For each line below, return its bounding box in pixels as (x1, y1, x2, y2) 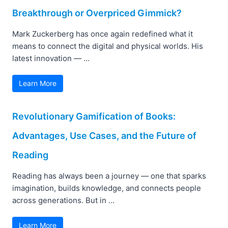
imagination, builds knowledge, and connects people (12, 183, 201, 193)
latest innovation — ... (12, 53, 90, 63)
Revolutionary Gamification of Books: (12, 110, 176, 122)
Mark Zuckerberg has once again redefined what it (12, 28, 193, 39)
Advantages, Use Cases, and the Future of (12, 130, 196, 141)
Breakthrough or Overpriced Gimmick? (12, 7, 182, 18)
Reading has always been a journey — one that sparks (12, 170, 206, 181)
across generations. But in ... (12, 195, 115, 205)
